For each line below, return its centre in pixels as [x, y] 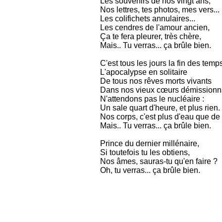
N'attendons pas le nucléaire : [152, 99]
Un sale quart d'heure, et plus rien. [160, 108]
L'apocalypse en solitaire [144, 72]
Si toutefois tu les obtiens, [145, 152]
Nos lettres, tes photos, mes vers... [160, 10]
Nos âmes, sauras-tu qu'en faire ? [159, 161]
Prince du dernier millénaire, [150, 143]
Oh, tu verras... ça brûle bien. [150, 170]
